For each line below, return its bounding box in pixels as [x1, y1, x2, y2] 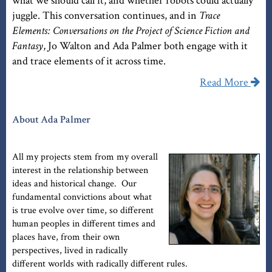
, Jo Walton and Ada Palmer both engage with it [43, 39, 248, 53]
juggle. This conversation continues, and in [12, 8, 199, 23]
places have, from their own [12, 231, 120, 244]
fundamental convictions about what [12, 191, 152, 204]
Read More [200, 75, 248, 90]
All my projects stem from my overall [12, 151, 158, 164]
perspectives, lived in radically [12, 244, 127, 257]
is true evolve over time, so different [12, 204, 154, 217]
